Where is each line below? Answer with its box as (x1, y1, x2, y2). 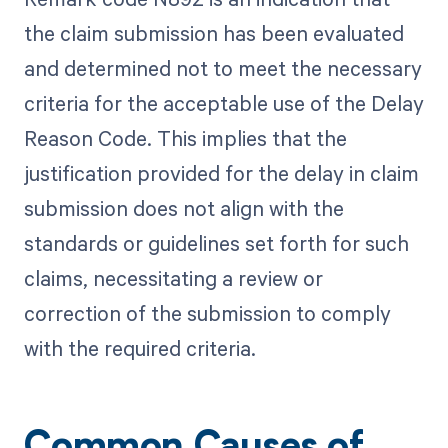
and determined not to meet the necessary (23, 54, 422, 83)
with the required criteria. (23, 334, 256, 363)
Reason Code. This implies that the (23, 124, 347, 153)
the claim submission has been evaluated (23, 19, 404, 48)
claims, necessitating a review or (23, 264, 323, 293)
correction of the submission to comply (23, 299, 391, 328)
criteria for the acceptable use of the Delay (23, 89, 424, 118)
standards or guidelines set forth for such (23, 229, 409, 258)
